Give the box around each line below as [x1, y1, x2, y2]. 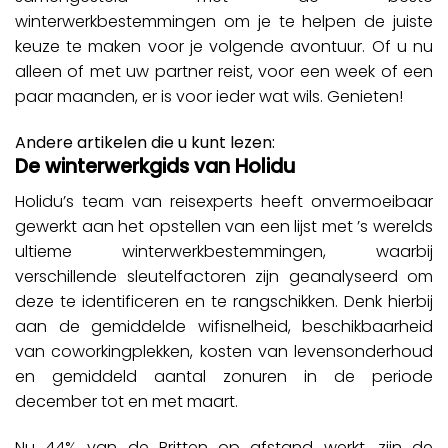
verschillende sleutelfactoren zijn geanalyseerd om [15, 264, 433, 288]
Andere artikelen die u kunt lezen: [15, 131, 275, 155]
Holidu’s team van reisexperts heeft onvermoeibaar [15, 189, 433, 213]
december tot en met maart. [15, 389, 238, 413]
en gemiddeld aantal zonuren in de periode [15, 364, 433, 388]
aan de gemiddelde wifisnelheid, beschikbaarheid [15, 314, 433, 338]
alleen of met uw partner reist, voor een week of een [15, 60, 433, 84]
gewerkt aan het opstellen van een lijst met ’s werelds [15, 214, 433, 238]
